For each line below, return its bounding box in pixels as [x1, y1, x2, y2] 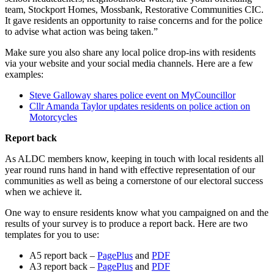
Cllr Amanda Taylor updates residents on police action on [29, 101, 250, 112]
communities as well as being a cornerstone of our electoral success [5, 176, 263, 187]
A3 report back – [29, 261, 97, 272]
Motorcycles [29, 112, 77, 123]
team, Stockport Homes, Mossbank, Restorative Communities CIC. [5, 4, 264, 15]
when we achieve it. [5, 187, 82, 198]
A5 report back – [29, 250, 97, 261]
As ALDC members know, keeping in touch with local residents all [5, 154, 264, 165]
